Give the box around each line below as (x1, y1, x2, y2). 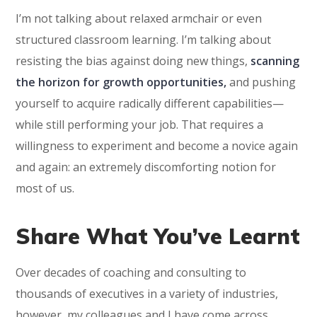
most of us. (16, 180, 75, 196)
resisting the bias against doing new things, (16, 53, 251, 69)
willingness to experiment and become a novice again (16, 138, 299, 154)
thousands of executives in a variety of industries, (16, 286, 279, 301)
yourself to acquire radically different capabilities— (16, 96, 284, 111)
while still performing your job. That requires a (16, 117, 264, 132)
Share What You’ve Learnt (16, 223, 301, 250)
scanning (250, 53, 300, 69)
